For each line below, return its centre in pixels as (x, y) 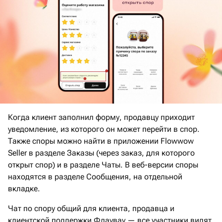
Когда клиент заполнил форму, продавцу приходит (101, 117)
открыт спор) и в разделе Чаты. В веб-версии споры (103, 165)
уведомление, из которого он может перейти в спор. (104, 129)
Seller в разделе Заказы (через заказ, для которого (101, 153)
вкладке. (24, 189)
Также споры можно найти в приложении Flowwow (101, 141)
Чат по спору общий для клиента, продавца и (91, 209)
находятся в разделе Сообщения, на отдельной (95, 177)
